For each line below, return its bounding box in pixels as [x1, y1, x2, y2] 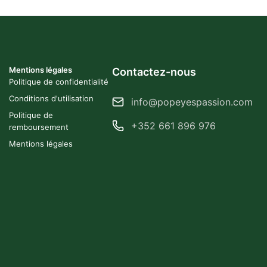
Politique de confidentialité [8, 77, 108, 86]
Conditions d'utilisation [8, 94, 94, 103]
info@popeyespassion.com [131, 96, 253, 108]
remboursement [8, 122, 69, 132]
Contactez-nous [112, 66, 196, 78]
